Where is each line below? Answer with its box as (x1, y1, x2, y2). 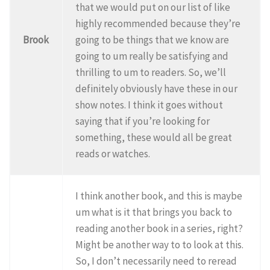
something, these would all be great (75, 130, 233, 144)
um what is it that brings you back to (75, 205, 233, 219)
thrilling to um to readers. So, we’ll (75, 65, 227, 79)
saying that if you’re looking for (75, 114, 210, 128)
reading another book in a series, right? (75, 221, 243, 235)
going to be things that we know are (75, 33, 230, 46)
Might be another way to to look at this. (75, 237, 244, 251)
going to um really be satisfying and (75, 49, 229, 63)
